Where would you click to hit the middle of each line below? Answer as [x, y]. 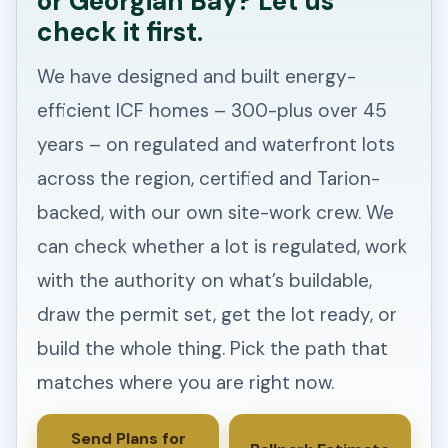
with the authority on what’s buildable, [204, 281]
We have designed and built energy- [196, 77]
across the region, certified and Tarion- [208, 179]
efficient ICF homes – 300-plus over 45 [212, 111]
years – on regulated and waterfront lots [216, 145]
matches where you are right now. [185, 383]
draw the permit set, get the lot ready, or [217, 315]
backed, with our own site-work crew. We [215, 213]
